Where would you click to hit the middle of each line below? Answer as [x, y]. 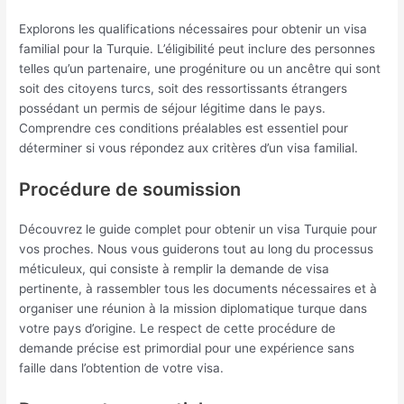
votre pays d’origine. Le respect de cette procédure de [178, 329]
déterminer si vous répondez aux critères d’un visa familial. [189, 148]
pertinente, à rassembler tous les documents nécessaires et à [198, 289]
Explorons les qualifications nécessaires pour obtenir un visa [193, 29]
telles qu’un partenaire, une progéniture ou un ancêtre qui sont [200, 69]
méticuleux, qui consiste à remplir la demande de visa [174, 269]
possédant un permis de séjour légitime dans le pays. [173, 109]
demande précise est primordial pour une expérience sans [187, 349]
